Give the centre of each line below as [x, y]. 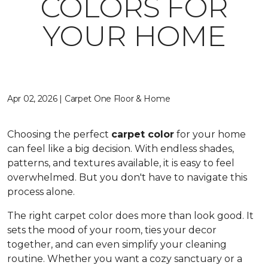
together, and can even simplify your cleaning [117, 244]
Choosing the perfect [59, 134]
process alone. [41, 192]
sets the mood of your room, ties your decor [112, 230]
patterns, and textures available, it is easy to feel [121, 163]
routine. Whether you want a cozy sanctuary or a [125, 259]
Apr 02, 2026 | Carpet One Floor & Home [89, 99]
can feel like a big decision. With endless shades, [121, 149]
